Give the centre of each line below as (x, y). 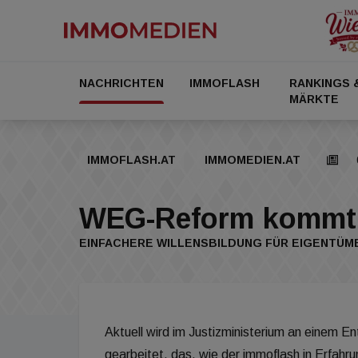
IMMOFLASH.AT (131, 160)
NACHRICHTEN (121, 83)
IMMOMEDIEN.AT (253, 160)
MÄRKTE (314, 99)
